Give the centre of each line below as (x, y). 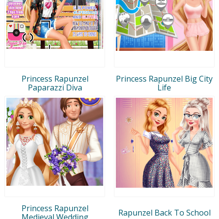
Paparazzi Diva (55, 87)
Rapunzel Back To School (164, 212)
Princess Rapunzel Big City (164, 78)
